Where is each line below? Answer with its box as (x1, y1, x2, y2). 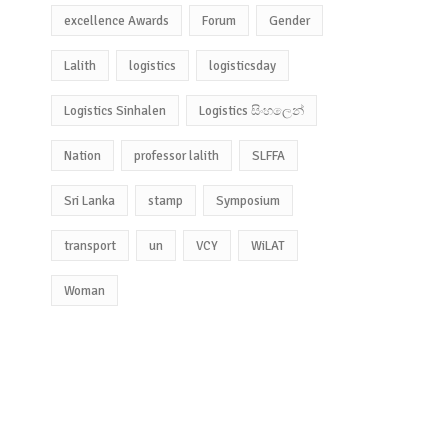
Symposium (216, 192, 281, 209)
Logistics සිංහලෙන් (199, 102, 305, 119)
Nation (64, 147, 102, 164)
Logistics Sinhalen (64, 102, 167, 119)
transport (64, 237, 117, 254)
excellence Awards (64, 12, 170, 29)
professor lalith (134, 147, 220, 164)
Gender (269, 12, 311, 29)
